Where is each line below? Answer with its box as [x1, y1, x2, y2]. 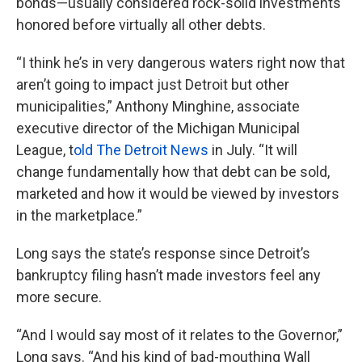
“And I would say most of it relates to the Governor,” [16, 326, 343, 343]
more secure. [16, 288, 102, 305]
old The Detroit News [74, 141, 208, 158]
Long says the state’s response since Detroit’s [16, 245, 310, 262]
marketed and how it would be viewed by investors [16, 185, 339, 202]
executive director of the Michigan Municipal [16, 120, 300, 137]
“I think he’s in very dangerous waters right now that [16, 54, 345, 71]
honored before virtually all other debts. [16, 16, 266, 33]
